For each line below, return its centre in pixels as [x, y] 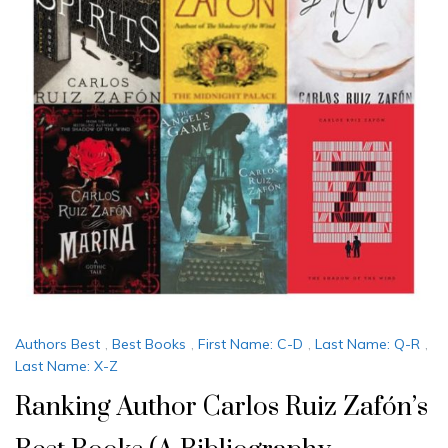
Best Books [149, 344]
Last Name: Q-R [367, 344]
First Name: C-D [250, 344]
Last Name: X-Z [66, 365]
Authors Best [57, 344]
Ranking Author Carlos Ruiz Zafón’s [221, 407]
